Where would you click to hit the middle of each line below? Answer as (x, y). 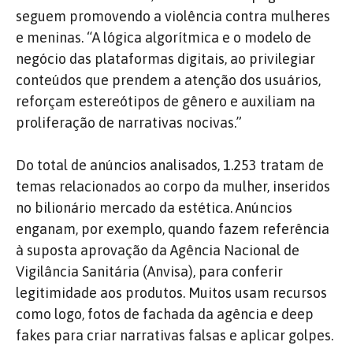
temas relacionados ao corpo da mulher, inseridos (173, 186)
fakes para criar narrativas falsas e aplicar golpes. (175, 335)
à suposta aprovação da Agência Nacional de (158, 250)
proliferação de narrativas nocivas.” (129, 122)
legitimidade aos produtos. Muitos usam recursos (171, 292)
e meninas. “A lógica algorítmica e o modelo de (163, 37)
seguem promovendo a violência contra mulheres (173, 16)
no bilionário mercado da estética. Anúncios (154, 207)
